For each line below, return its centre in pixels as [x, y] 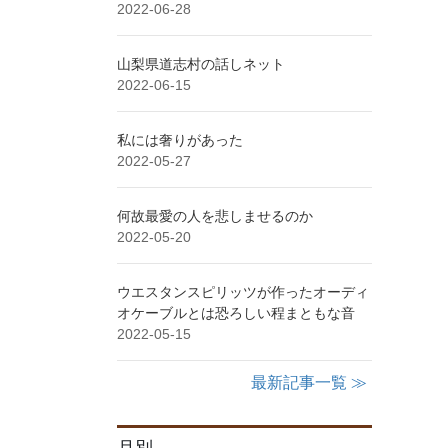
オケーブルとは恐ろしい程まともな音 [236, 312]
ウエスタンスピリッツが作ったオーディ [243, 291]
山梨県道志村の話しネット [201, 63]
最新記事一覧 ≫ [309, 382]
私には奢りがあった [180, 139]
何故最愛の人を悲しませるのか [215, 215]
